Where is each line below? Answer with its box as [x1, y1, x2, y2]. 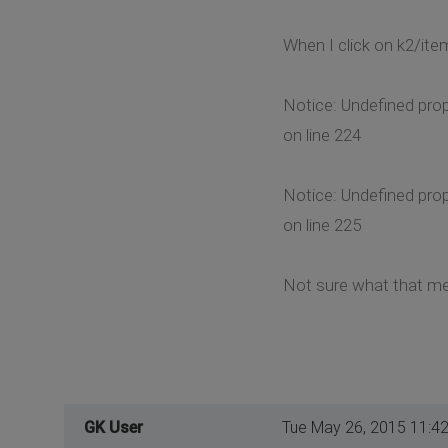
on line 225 [282, 214, 361, 235]
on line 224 [282, 124, 361, 145]
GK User [84, 417, 143, 437]
